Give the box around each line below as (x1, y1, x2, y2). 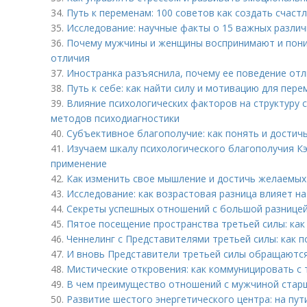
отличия (51, 51, 90, 64)
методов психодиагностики (51, 112, 180, 125)
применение (51, 157, 107, 170)
